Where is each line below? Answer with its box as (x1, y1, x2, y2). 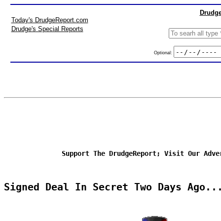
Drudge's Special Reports (11, 25, 83, 33)
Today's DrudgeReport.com (11, 16, 88, 24)
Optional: (153, 50, 174, 55)
